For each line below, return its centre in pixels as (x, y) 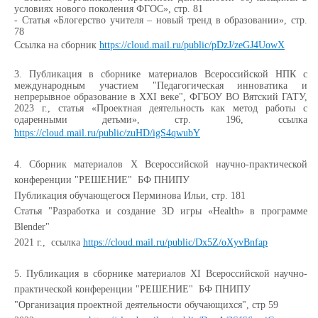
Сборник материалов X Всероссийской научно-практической (169, 164)
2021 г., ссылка (49, 242)
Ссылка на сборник (57, 45)
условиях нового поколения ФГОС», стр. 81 (109, 9)
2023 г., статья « (55, 108)
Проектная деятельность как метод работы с (202, 108)
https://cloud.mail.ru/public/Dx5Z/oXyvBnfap (175, 242)
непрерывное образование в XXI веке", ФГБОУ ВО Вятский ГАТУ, (161, 97)
